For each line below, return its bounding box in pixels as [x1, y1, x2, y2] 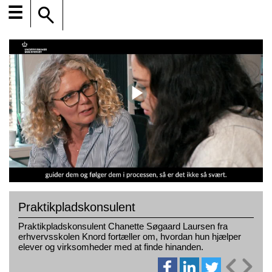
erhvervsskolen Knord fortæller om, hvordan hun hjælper [18, 231, 241, 242]
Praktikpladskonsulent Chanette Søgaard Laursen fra [18, 221, 228, 232]
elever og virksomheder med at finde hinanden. [18, 242, 203, 253]
